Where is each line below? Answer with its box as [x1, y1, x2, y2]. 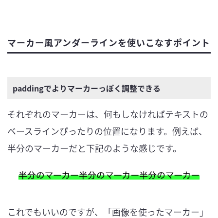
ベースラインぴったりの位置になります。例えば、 [7, 124, 207, 137]
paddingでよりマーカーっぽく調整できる [13, 82, 161, 94]
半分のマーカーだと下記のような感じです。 [7, 141, 182, 154]
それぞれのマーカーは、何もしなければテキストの [7, 107, 208, 120]
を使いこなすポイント [118, 36, 210, 49]
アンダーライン [54, 36, 118, 49]
